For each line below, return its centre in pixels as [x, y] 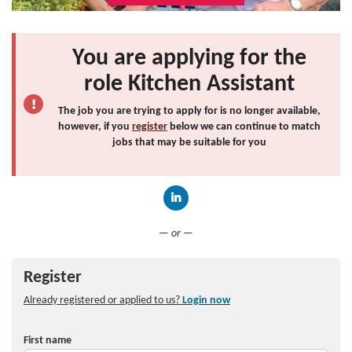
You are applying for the [189, 58]
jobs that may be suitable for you [189, 142]
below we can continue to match [244, 126]
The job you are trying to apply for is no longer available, [189, 111]
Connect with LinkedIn [227, 221]
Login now [206, 300]
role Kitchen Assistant [189, 84]
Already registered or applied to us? [103, 300]
